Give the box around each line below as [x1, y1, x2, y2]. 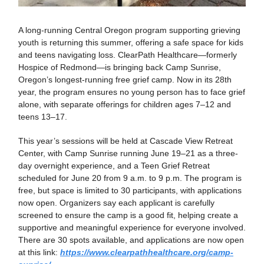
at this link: [18, 247, 60, 258]
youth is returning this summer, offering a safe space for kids [18, 38, 243, 48]
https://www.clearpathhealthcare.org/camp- [60, 247, 233, 258]
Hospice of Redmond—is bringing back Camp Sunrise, [18, 62, 221, 72]
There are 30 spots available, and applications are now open [18, 235, 244, 245]
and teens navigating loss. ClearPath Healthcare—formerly [18, 50, 237, 60]
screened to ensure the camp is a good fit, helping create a [18, 210, 238, 220]
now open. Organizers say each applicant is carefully [18, 198, 214, 208]
